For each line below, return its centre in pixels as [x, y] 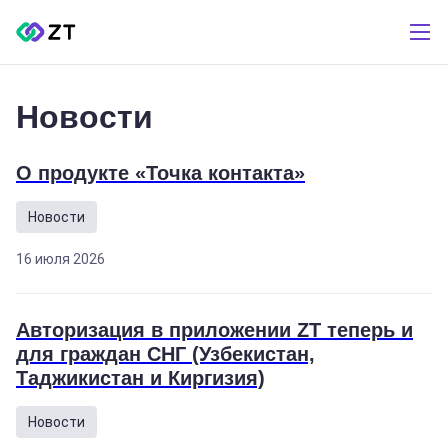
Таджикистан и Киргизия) [140, 378]
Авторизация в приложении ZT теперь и [214, 330]
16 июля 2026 [60, 259]
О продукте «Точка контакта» [160, 173]
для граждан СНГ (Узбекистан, [165, 354]
